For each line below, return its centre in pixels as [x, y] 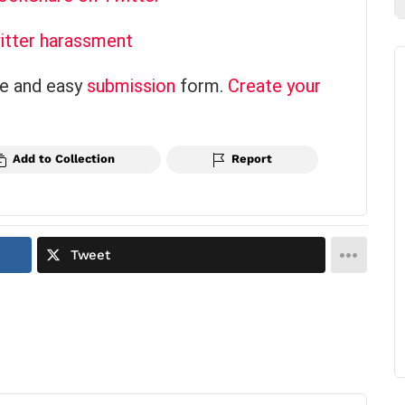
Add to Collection [63, 159]
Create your [274, 86]
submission [131, 86]
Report [252, 159]
